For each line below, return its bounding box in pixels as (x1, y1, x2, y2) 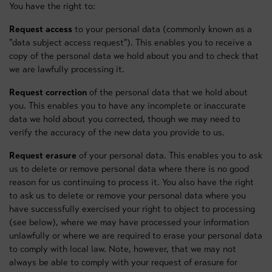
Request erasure (9, 150, 76, 161)
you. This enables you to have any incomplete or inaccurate (9, 100, 246, 111)
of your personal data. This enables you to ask (76, 150, 262, 161)
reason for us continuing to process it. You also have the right (9, 177, 254, 188)
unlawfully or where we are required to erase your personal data (9, 230, 262, 241)
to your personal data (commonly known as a (72, 24, 252, 35)
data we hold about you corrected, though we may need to (9, 114, 240, 124)
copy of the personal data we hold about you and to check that (9, 50, 259, 61)
